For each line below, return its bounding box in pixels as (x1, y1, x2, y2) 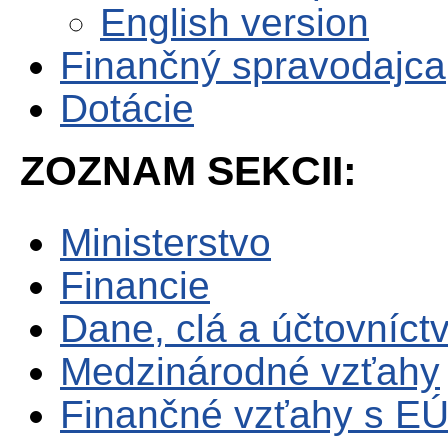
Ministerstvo (60, 220, 271, 264)
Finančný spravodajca (60, 44, 446, 88)
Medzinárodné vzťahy (60, 349, 440, 393)
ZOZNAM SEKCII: (20, 147, 357, 194)
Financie (60, 263, 210, 307)
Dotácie (60, 87, 194, 131)
